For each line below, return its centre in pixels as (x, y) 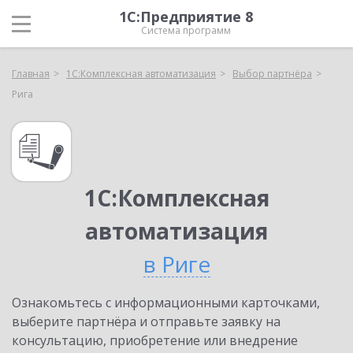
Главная (31, 74)
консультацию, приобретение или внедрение (155, 340)
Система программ (186, 30)
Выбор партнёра (272, 74)
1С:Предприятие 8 (186, 17)
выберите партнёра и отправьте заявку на (146, 321)
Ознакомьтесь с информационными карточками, (166, 303)
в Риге (176, 264)
